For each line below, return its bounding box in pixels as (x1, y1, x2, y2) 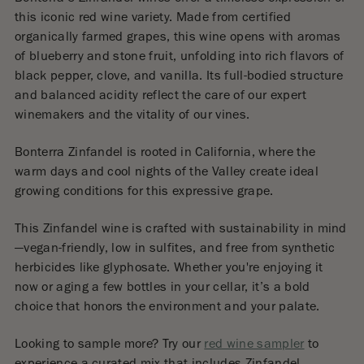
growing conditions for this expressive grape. (14, 186, 277, 200)
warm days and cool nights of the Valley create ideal (14, 167, 318, 180)
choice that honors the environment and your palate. (14, 301, 320, 315)
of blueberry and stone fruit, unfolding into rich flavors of (14, 51, 344, 65)
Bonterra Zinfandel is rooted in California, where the (14, 147, 316, 161)
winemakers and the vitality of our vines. (14, 110, 250, 123)
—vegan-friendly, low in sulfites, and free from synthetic (14, 243, 336, 257)
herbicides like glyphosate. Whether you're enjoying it (14, 262, 323, 276)
